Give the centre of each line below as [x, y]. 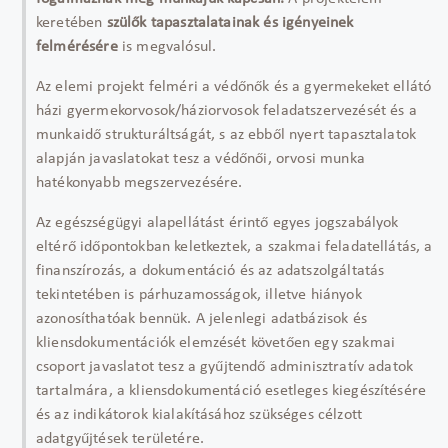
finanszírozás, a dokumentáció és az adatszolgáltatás [210, 271]
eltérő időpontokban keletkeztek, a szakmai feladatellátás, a [234, 247]
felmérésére [77, 47]
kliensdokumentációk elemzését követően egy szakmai [216, 343]
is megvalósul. [167, 47]
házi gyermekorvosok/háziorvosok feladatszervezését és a [226, 111]
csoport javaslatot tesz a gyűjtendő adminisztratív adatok [225, 367]
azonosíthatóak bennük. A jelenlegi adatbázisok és [201, 319]
